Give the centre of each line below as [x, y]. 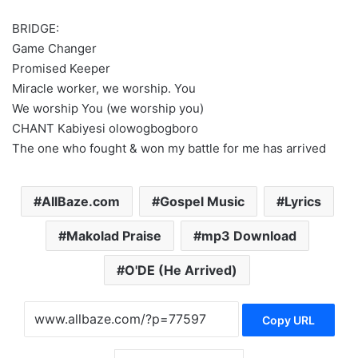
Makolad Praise [113, 236]
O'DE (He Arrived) [181, 270]
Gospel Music [202, 201]
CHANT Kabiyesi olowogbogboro [105, 128]
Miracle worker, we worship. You [104, 88]
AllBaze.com [80, 201]
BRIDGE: [36, 28]
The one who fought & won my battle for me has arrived [169, 148]
